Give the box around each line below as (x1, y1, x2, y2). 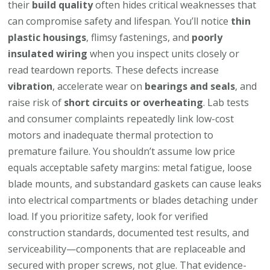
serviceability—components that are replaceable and (8, 242, 246, 256)
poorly (192, 30, 223, 44)
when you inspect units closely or (87, 46, 240, 60)
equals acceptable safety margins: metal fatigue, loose (8, 160, 253, 174)
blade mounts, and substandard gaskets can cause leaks (8, 177, 262, 190)
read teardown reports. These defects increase (8, 63, 219, 77)
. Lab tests (203, 95, 250, 109)
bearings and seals (145, 79, 236, 93)
